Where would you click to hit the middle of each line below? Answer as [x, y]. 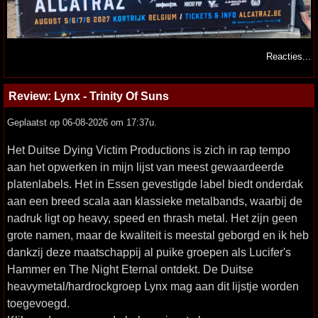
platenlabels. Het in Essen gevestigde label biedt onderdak [155, 184]
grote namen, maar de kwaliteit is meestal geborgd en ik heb [158, 235]
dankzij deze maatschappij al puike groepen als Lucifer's [149, 252]
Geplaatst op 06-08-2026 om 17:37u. [82, 123]
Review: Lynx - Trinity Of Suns [89, 96]
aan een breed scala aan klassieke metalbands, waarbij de [155, 201]
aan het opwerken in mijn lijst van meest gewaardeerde [146, 167]
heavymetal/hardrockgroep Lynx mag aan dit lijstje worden [153, 286]
